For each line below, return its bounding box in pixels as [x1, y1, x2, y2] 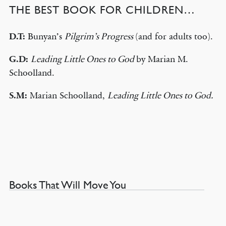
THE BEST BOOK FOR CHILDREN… [9, 4, 195, 16]
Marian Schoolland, [29, 90, 107, 101]
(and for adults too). [135, 31, 213, 42]
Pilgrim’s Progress [64, 31, 135, 42]
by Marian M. [136, 53, 188, 65]
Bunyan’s [25, 31, 65, 42]
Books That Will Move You [9, 179, 126, 191]
